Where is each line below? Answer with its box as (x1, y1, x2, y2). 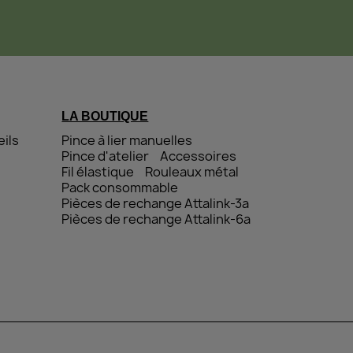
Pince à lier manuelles (61, 131, 193, 149)
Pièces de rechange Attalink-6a (61, 210, 251, 228)
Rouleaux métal (145, 162, 240, 180)
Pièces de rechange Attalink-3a (61, 194, 250, 212)
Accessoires (160, 147, 237, 165)
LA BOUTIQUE (61, 109, 149, 123)
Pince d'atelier (61, 147, 150, 165)
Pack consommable (61, 178, 179, 196)
